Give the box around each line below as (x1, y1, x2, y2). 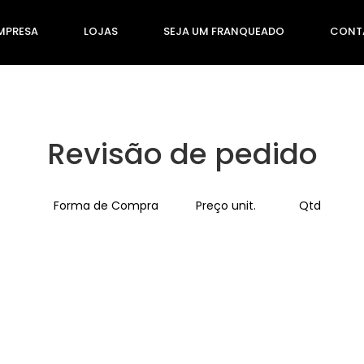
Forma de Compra (54, 197, 159, 214)
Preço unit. (195, 197, 256, 214)
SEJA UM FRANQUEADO (163, 24, 284, 39)
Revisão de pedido (46, 133, 318, 175)
